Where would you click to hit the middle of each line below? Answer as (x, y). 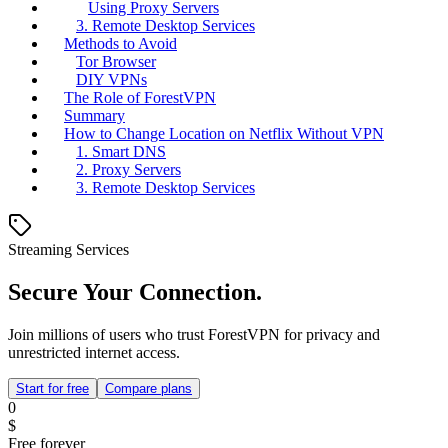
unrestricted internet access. (94, 353)
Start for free (52, 389)
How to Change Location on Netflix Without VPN (224, 134)
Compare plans (148, 389)
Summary (94, 116)
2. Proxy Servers (128, 170)
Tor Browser (116, 62)
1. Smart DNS (121, 152)
